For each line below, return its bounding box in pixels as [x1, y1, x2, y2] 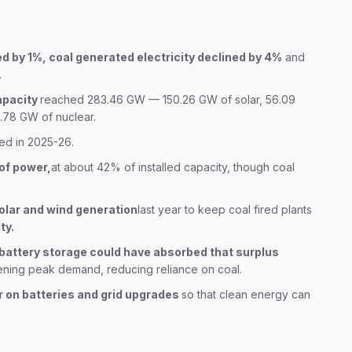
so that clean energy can [181, 288, 310, 301]
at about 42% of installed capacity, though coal [51, 160, 295, 174]
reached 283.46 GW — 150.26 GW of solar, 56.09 [40, 93, 295, 106]
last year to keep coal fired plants [137, 203, 312, 216]
